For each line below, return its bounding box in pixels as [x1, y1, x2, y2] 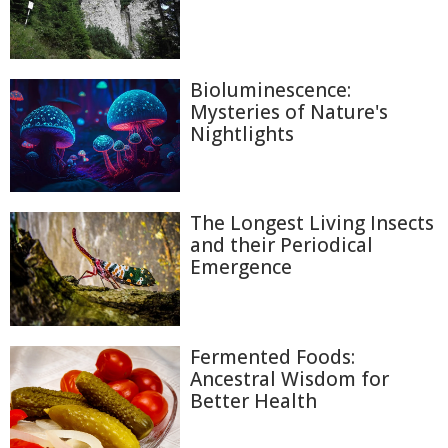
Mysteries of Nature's [190, 98, 388, 125]
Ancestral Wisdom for [190, 366, 389, 393]
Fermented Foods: [190, 344, 355, 371]
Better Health [190, 388, 317, 415]
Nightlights [190, 120, 294, 147]
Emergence [190, 254, 292, 281]
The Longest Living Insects [190, 210, 434, 237]
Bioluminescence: [190, 76, 351, 103]
